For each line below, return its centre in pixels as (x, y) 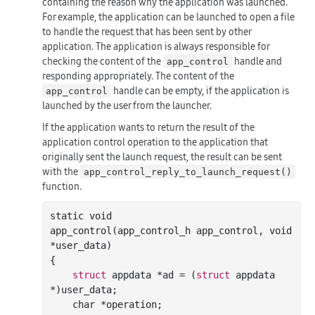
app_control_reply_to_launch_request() (188, 172)
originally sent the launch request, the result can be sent (162, 156)
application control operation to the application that (155, 142)
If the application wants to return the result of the (148, 127)
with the (61, 171)
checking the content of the (103, 61)
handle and (257, 61)
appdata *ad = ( (151, 275)
